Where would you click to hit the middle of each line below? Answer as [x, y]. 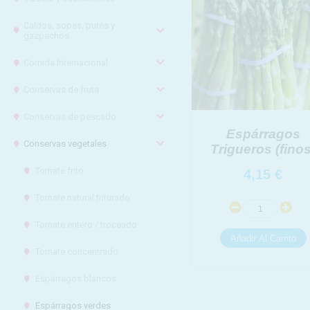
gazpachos [47, 36]
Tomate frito [59, 171]
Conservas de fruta [62, 90]
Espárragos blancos [75, 279]
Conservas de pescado [70, 117]
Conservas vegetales [65, 144]
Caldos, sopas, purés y [70, 25]
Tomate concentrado [76, 252]
